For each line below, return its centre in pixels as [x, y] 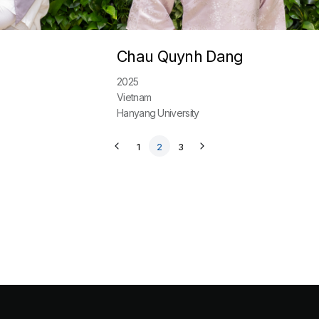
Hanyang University [158, 113]
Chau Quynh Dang [180, 56]
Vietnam [134, 97]
